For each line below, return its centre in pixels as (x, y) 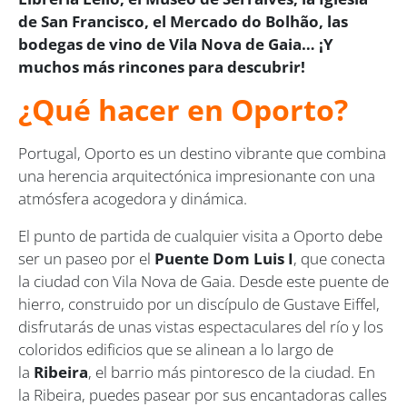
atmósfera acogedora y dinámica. (133, 198)
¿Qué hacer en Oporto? (183, 109)
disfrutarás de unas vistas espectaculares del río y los (201, 326)
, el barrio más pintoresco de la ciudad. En (232, 372)
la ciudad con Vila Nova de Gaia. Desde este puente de (203, 281)
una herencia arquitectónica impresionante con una (197, 175)
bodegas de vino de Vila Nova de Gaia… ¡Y (176, 44)
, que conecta (339, 258)
